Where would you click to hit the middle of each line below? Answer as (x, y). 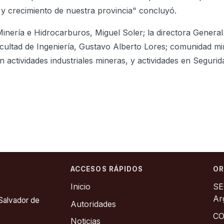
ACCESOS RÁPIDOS (107, 169)
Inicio (80, 187)
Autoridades (93, 204)
